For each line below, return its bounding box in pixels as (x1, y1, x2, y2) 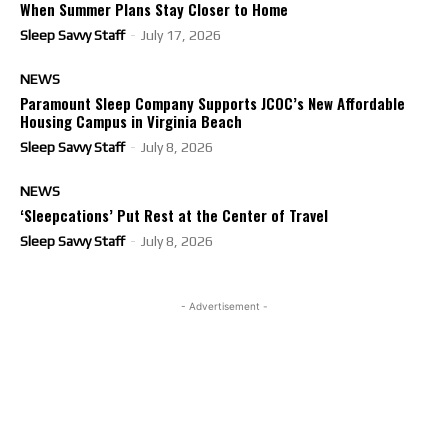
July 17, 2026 (141, 27, 221, 43)
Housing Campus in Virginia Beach (20, 110, 242, 132)
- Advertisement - (180, 300, 268, 312)
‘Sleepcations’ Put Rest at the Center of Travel (20, 204, 328, 226)
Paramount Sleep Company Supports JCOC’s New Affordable (20, 92, 405, 114)
